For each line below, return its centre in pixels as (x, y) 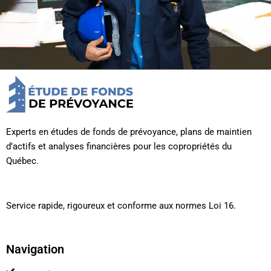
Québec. (22, 161)
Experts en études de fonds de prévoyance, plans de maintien (129, 132)
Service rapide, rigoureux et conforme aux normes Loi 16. (121, 206)
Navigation (35, 250)
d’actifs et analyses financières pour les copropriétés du (119, 147)
